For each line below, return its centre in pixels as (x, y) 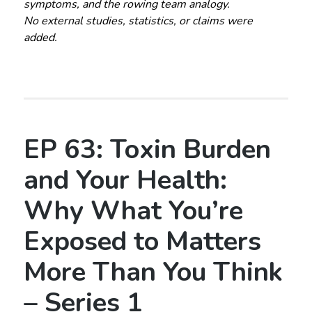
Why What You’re (133, 211)
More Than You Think (153, 272)
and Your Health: (125, 180)
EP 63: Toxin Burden (147, 150)
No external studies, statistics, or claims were (138, 21)
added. (40, 38)
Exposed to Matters (142, 242)
